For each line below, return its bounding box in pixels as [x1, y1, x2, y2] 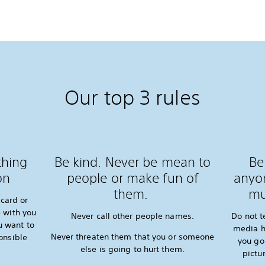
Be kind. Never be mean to [54, 153, 211, 170]
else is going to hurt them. [80, 243, 185, 254]
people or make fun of [66, 169, 199, 186]
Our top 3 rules [64, 85, 201, 109]
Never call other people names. [70, 210, 194, 221]
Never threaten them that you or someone [50, 231, 215, 242]
